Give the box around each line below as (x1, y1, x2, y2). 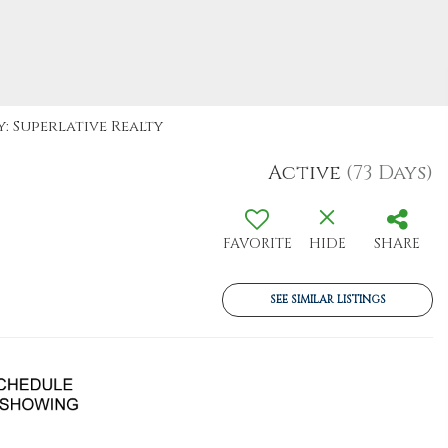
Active (268, 159, 341, 186)
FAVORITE (222, 234, 292, 253)
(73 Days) (346, 159, 433, 186)
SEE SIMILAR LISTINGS (269, 292, 386, 307)
